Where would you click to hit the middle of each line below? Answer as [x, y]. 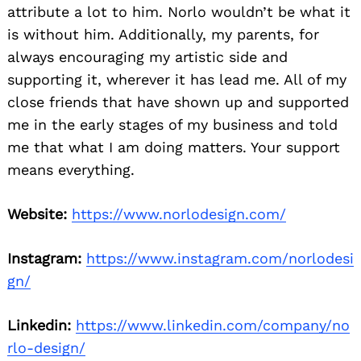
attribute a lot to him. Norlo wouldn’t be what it [179, 12]
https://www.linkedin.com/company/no [213, 326]
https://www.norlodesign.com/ [179, 214]
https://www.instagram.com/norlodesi [220, 259]
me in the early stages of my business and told [172, 125]
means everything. [71, 170]
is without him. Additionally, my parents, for [163, 35]
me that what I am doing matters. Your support [174, 147]
